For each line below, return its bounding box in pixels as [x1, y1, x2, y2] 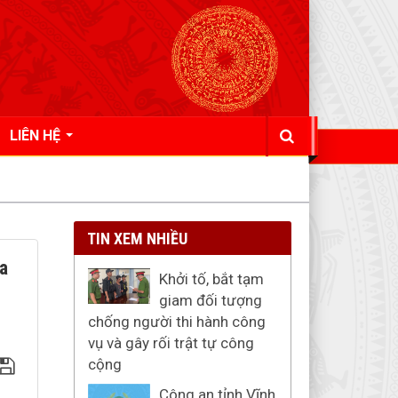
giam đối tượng [158, 291, 262, 309]
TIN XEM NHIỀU [86, 229, 187, 248]
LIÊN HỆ [9, 127, 64, 144]
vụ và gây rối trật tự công [87, 334, 254, 352]
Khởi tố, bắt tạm [158, 270, 264, 288]
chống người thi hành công [87, 313, 266, 330]
